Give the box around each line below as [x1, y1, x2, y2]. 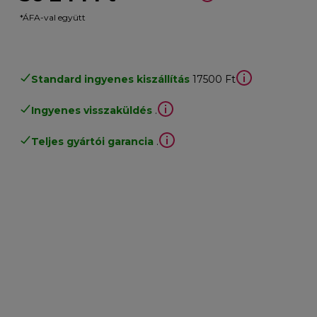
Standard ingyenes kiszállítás [31, 72, 190, 86]
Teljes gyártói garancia [31, 134, 154, 148]
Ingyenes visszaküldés [31, 103, 153, 117]
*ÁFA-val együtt [20, 11, 86, 23]
